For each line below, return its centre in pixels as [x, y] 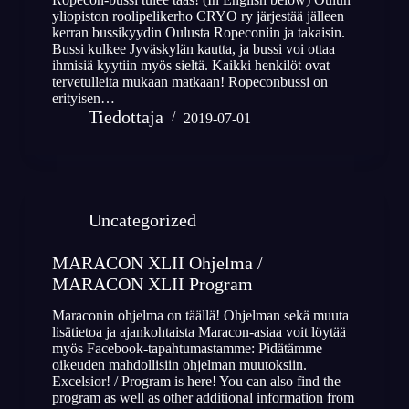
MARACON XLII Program [152, 283]
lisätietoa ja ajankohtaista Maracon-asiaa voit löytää [199, 332]
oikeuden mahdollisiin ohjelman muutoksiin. [179, 365]
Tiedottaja [126, 116]
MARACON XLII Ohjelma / [157, 262]
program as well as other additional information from [203, 398]
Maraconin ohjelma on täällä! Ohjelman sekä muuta [200, 316]
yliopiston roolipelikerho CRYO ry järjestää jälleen [198, 16]
